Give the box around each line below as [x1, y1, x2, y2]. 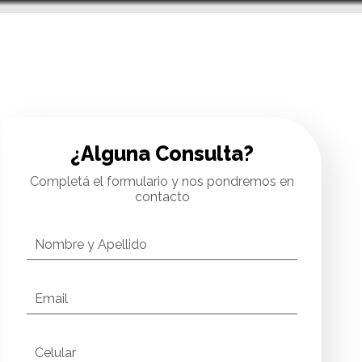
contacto [134, 189, 190, 204]
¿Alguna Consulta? [70, 141, 255, 166]
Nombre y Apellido [35, 237, 148, 252]
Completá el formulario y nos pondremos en [30, 174, 295, 189]
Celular [35, 345, 77, 360]
